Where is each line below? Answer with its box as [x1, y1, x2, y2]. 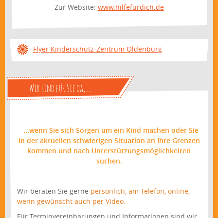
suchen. [96, 156, 122, 166]
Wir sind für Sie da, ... [29, 81, 92, 95]
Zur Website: [54, 2, 98, 12]
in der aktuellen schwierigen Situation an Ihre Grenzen [18, 136, 200, 145]
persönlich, [91, 186, 128, 196]
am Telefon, [128, 186, 168, 196]
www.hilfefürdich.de [97, 2, 164, 12]
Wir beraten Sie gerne [17, 186, 91, 196]
